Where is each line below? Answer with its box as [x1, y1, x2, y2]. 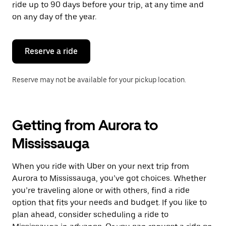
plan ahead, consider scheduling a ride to [12, 210, 168, 219]
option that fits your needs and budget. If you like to [12, 198, 207, 207]
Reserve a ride [25, 46, 78, 56]
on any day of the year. [12, 12, 96, 22]
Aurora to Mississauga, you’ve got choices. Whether [12, 174, 206, 183]
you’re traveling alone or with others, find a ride [12, 186, 190, 195]
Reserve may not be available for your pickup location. [12, 76, 186, 84]
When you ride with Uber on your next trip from [12, 161, 189, 171]
